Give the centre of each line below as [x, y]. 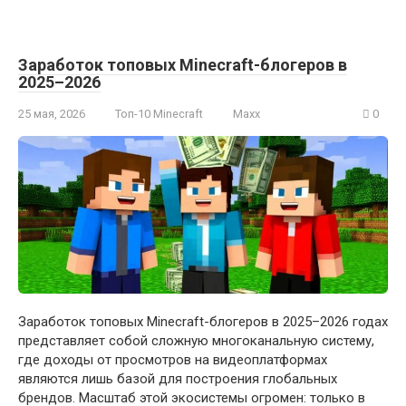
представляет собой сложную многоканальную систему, [196, 341]
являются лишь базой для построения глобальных [178, 379]
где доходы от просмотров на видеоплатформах [173, 360]
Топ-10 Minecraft [159, 113]
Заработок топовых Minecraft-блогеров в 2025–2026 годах [203, 322]
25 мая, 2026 [52, 113]
